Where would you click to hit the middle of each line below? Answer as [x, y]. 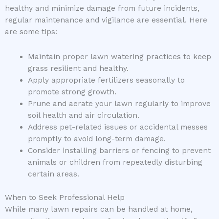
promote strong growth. [72, 92]
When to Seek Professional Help [65, 197]
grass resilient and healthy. [78, 69]
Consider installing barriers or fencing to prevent [119, 151]
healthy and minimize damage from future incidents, [102, 9]
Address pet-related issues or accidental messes [118, 127]
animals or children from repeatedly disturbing [115, 163]
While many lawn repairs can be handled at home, [99, 209]
